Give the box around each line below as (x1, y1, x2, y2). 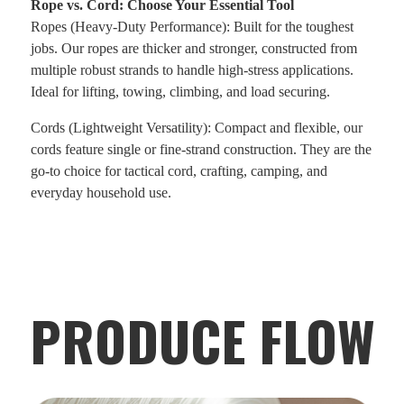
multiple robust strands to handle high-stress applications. (31, 62, 353, 78)
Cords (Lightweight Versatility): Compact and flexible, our (31, 120, 363, 136)
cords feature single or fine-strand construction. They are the (31, 142, 372, 158)
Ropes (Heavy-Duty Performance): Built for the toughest (31, 19, 353, 35)
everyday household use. (31, 185, 171, 201)
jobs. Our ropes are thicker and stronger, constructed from (31, 41, 357, 57)
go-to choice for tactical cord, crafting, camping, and (31, 163, 327, 179)
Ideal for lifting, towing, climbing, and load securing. (31, 84, 330, 100)
